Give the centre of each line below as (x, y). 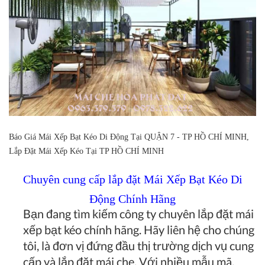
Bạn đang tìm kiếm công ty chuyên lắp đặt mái (138, 213)
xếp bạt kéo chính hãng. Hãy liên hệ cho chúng (139, 229)
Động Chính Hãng (132, 198)
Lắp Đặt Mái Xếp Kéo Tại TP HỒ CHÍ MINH (86, 151)
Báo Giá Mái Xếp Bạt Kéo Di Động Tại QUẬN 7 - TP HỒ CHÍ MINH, (129, 137)
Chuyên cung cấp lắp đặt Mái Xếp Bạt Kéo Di (132, 179)
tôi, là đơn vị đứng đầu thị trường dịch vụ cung (138, 245)
